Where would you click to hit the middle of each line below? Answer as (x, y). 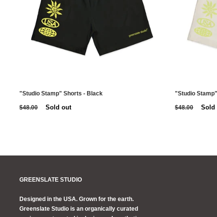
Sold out (58, 107)
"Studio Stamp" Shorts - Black (61, 93)
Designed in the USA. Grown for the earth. (77, 199)
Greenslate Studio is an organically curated (79, 209)
